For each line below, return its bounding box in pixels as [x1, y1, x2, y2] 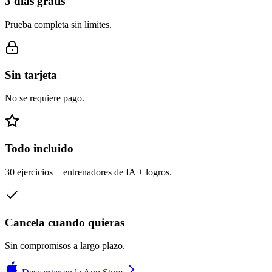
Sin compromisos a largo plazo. [5, 240, 125, 251]
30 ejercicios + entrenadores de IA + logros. [5, 166, 172, 177]
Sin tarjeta [5, 68, 57, 81]
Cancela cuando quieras [5, 216, 124, 229]
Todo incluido [5, 142, 73, 155]
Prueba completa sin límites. [5, 19, 112, 30]
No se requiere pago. [5, 93, 84, 104]
